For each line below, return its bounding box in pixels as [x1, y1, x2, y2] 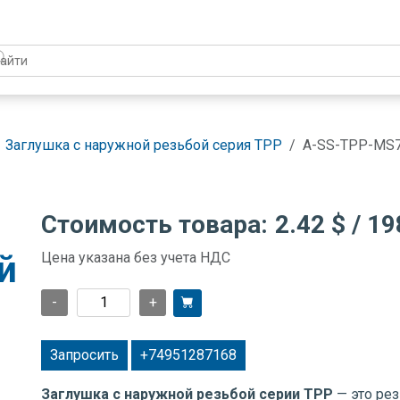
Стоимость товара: [41, 210, 268, 239]
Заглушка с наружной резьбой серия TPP [5, 137, 282, 154]
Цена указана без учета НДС [41, 249, 230, 266]
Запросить [50, 346, 119, 363]
